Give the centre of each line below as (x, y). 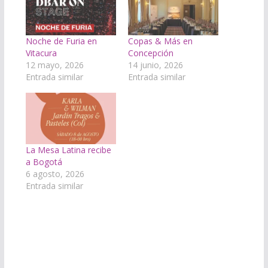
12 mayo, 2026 (54, 65)
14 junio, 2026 (155, 65)
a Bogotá (44, 162)
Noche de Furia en (61, 41)
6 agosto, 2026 (55, 174)
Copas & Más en (160, 41)
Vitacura (41, 53)
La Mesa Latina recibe (68, 150)
